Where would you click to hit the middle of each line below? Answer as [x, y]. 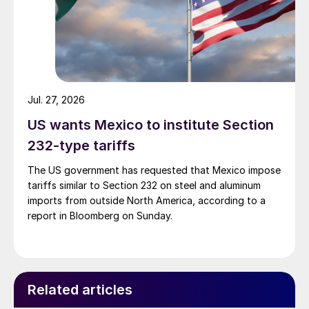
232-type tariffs [81, 146]
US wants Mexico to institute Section [151, 125]
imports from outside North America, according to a [147, 201]
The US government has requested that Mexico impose [154, 170]
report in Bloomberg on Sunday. [100, 216]
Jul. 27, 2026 [56, 100]
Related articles [80, 290]
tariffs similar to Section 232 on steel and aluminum [144, 186]
